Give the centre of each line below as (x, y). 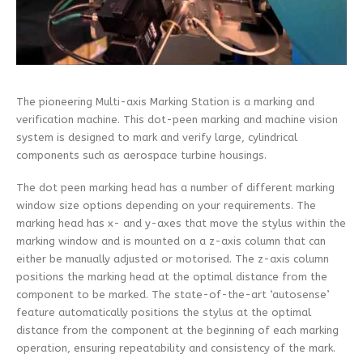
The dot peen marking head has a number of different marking (175, 188)
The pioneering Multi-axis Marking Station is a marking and (165, 101)
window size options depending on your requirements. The (166, 206)
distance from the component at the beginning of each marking (177, 331)
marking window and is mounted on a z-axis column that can (171, 241)
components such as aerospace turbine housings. (141, 155)
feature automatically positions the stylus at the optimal (164, 313)
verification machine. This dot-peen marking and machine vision (177, 119)
